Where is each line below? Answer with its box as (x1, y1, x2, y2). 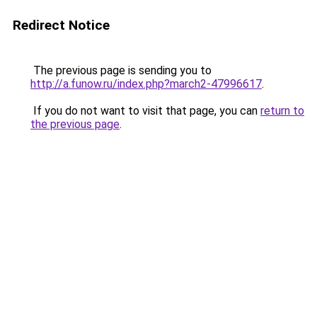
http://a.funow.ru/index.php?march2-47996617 (30, 77, 262, 91)
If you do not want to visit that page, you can (30, 104, 260, 117)
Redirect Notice (13, 17, 110, 33)
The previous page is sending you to (30, 64, 212, 77)
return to (260, 104, 304, 117)
